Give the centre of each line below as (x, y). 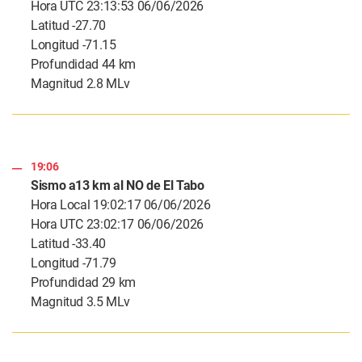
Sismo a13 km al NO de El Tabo (118, 186)
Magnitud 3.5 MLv (80, 302)
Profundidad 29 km (83, 283)
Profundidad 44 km (83, 65)
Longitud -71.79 (74, 263)
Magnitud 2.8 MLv (80, 84)
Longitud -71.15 (74, 45)
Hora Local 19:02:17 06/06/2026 (121, 205)
